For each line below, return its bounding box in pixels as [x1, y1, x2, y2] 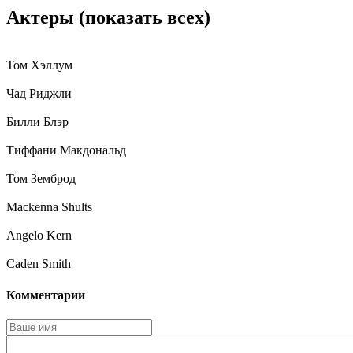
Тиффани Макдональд [6, 143, 126, 158]
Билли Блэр [6, 115, 69, 129]
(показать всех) [79, 7, 210, 28]
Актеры [6, 7, 79, 28]
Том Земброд [6, 172, 76, 186]
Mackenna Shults [6, 200, 92, 214]
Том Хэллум [6, 58, 72, 72]
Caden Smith [6, 257, 71, 271]
